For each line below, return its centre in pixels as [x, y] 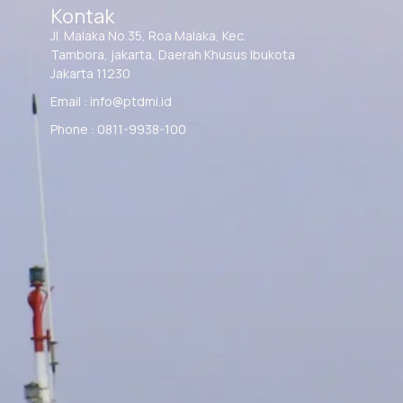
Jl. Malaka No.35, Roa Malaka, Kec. [148, 36]
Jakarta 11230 [90, 74]
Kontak [82, 17]
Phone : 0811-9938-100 [118, 130]
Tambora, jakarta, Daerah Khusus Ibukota [173, 55]
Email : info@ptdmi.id [111, 102]
